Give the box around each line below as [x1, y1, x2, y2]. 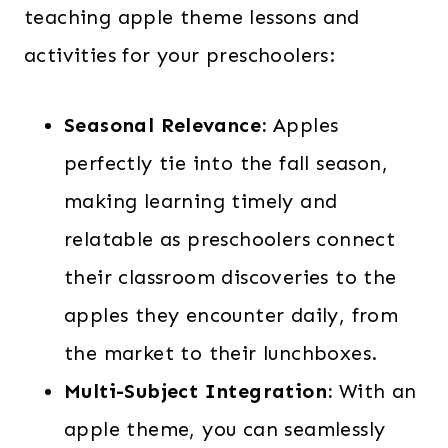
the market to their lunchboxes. [64, 341, 378, 365]
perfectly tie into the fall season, [64, 151, 388, 175]
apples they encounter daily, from [64, 303, 399, 327]
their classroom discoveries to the [64, 265, 397, 289]
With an [332, 379, 417, 403]
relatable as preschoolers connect [64, 227, 396, 251]
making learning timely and [64, 189, 338, 213]
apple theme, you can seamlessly [64, 417, 386, 441]
